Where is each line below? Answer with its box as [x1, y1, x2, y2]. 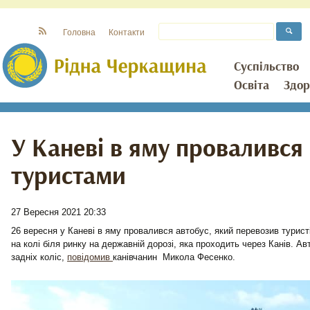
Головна [63, 28, 95, 37]
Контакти [109, 28, 145, 37]
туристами [11, 160, 126, 193]
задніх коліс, [11, 252, 67, 262]
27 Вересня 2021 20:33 [11, 207, 106, 217]
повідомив [67, 252, 113, 262]
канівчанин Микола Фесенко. [113, 252, 235, 262]
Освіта [234, 77, 269, 94]
